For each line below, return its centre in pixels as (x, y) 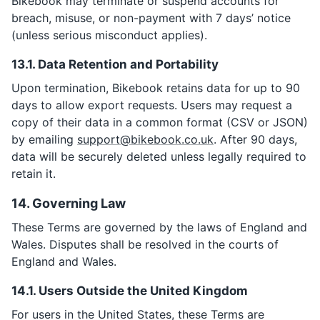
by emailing (44, 139)
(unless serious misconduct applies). (109, 35)
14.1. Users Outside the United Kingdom (130, 291)
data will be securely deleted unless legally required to (159, 156)
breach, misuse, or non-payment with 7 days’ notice (151, 18)
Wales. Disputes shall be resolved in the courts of (145, 244)
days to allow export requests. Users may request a (152, 105)
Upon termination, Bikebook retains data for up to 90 (156, 88)
